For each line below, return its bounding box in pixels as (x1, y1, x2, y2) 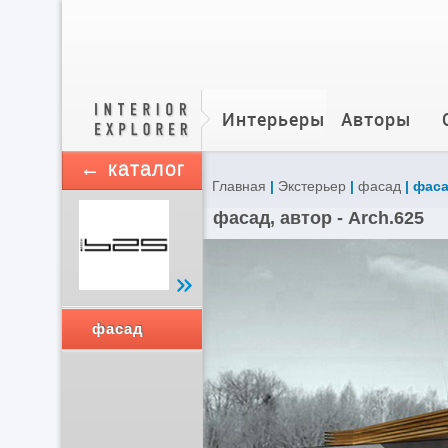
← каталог (80, 158, 185, 180)
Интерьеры (221, 108, 326, 131)
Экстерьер (277, 178, 346, 194)
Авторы (340, 108, 412, 131)
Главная (211, 178, 266, 194)
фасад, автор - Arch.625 (212, 208, 424, 228)
